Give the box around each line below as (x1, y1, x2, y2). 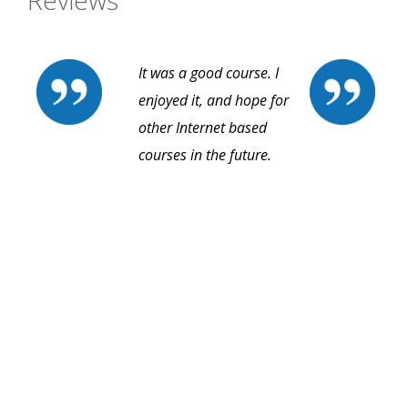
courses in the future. (138, 145, 271, 166)
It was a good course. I (138, 63, 279, 84)
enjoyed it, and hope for (138, 90, 289, 111)
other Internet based (138, 117, 267, 138)
